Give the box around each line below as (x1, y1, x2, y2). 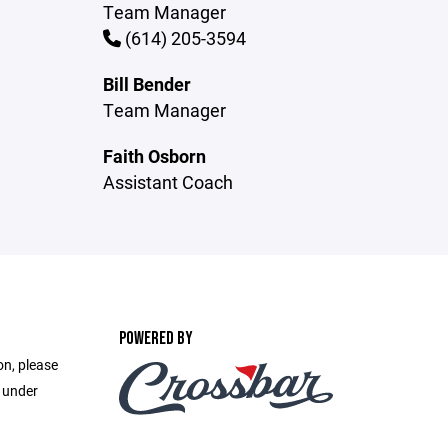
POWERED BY (118, 328, 193, 349)
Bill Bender (103, 72, 192, 96)
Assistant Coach (103, 170, 234, 194)
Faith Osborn (103, 144, 207, 168)
